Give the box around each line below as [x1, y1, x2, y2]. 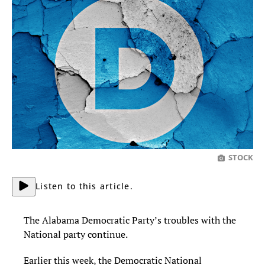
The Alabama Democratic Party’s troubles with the [24, 214, 236, 227]
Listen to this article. [35, 180, 133, 192]
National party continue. [24, 228, 130, 241]
